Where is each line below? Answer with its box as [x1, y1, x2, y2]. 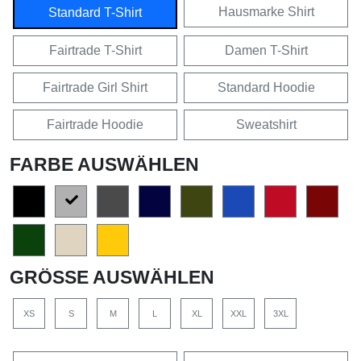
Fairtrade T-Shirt [48, 43, 142, 57]
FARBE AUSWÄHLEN [10, 153, 199, 175]
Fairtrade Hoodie [47, 117, 143, 131]
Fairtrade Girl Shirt [43, 80, 147, 94]
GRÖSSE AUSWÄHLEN [10, 266, 201, 288]
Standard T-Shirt [48, 5, 142, 19]
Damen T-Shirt [224, 43, 308, 57]
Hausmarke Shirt [218, 4, 314, 19]
